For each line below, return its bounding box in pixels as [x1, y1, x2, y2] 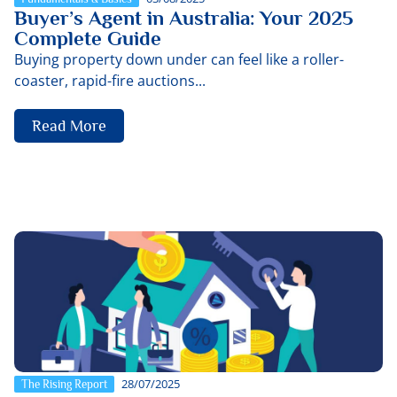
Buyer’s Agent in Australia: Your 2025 [14, 6, 354, 29]
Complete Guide [14, 27, 161, 50]
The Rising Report [21, 378, 107, 391]
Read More [32, 117, 106, 135]
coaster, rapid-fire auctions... [14, 71, 206, 90]
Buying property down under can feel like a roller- [14, 50, 344, 69]
